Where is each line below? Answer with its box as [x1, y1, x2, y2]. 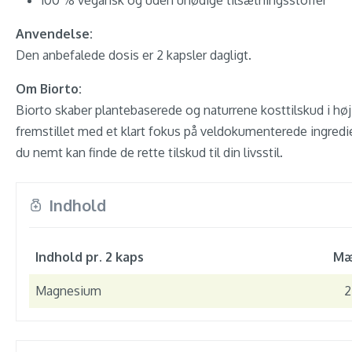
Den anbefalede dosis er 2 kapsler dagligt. [16, 47, 251, 63]
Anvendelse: [16, 26, 93, 42]
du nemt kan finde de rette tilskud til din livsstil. [16, 145, 283, 160]
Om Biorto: [16, 81, 82, 97]
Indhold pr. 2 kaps [35, 249, 144, 265]
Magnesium [35, 283, 101, 299]
